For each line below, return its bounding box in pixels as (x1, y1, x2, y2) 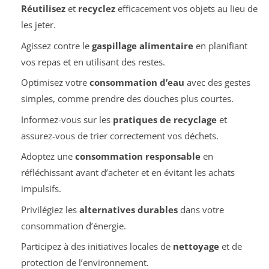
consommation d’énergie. (20, 219, 126, 232)
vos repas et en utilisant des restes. (20, 55, 165, 68)
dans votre (177, 203, 224, 216)
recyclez (77, 2, 115, 15)
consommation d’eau (89, 76, 184, 89)
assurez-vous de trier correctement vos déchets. (20, 129, 219, 142)
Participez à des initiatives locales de (20, 240, 173, 253)
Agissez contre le (20, 39, 92, 52)
